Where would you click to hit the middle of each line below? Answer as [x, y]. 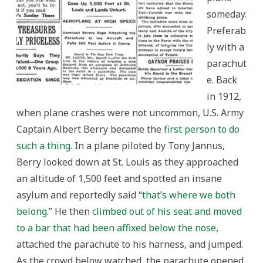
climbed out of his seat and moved [167, 211]
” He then [70, 211]
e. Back [222, 80]
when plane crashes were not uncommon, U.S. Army [130, 112]
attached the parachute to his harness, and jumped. [130, 244]
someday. [227, 14]
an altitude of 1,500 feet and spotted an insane [119, 178]
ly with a [225, 47]
